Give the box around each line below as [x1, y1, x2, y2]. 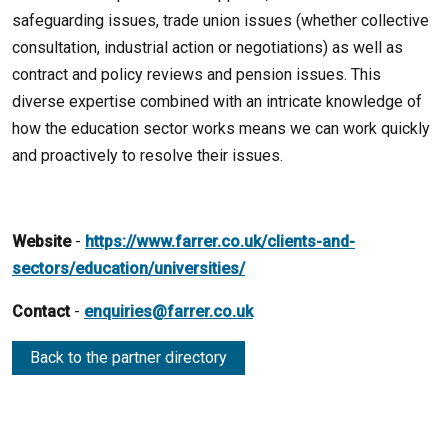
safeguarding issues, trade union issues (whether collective [12, 11, 429, 30]
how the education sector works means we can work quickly [12, 119, 430, 138]
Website [12, 232, 71, 251]
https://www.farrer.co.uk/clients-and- [85, 232, 355, 251]
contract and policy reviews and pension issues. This [12, 65, 381, 84]
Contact [12, 302, 70, 321]
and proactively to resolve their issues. [12, 146, 283, 165]
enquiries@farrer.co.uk [84, 302, 253, 321]
